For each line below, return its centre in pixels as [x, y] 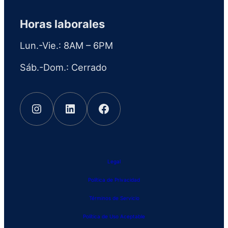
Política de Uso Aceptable [114, 217]
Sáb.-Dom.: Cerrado [64, 67]
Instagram [41, 108]
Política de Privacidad [114, 180]
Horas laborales [63, 24]
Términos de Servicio [114, 198]
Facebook [106, 108]
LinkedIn [73, 108]
